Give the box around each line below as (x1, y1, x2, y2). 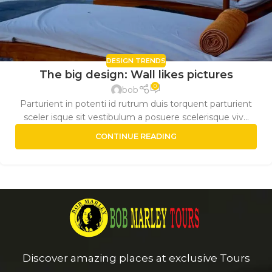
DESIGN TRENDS (106, 56, 166, 65)
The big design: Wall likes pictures (39, 67, 233, 81)
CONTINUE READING (95, 132, 177, 141)
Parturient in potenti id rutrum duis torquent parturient (20, 98, 252, 110)
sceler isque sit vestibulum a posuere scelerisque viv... (23, 112, 249, 123)
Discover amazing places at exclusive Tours (22, 251, 250, 264)
